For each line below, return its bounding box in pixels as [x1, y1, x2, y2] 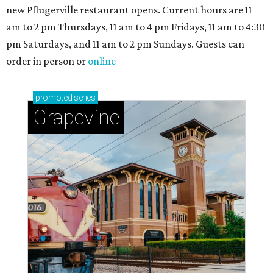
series [72, 93, 96, 102]
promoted [35, 93, 73, 102]
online [88, 55, 116, 67]
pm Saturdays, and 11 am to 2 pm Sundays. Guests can [6, 38, 244, 50]
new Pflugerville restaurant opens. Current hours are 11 [6, 4, 252, 16]
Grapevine [33, 105, 119, 129]
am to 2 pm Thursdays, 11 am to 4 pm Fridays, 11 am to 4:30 [6, 21, 265, 33]
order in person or [6, 55, 88, 67]
